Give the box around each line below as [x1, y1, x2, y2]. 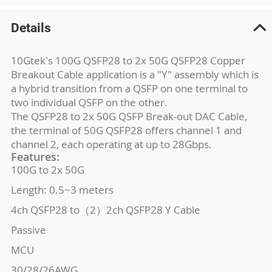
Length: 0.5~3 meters [10, 183, 114, 197]
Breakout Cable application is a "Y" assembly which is [10, 67, 259, 81]
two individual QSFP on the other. [10, 95, 168, 109]
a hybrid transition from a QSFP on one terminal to [10, 81, 248, 95]
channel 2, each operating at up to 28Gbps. [10, 137, 212, 151]
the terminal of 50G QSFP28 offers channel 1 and [10, 123, 242, 137]
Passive [10, 223, 46, 237]
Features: [10, 149, 59, 164]
